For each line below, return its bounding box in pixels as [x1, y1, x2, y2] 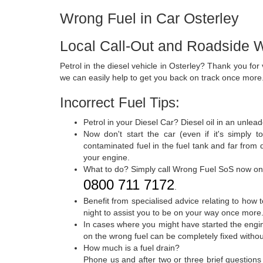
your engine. [83, 152, 130, 162]
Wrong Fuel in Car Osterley [60, 9, 239, 26]
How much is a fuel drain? [83, 242, 180, 252]
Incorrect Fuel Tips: [60, 94, 180, 110]
